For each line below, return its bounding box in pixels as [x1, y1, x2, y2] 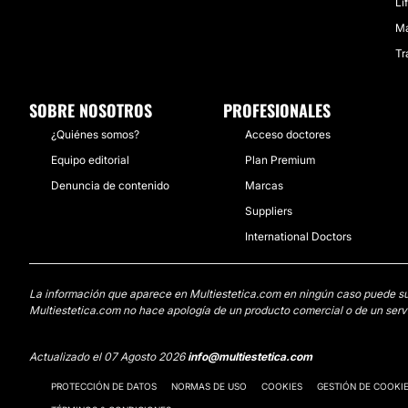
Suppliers [245, 204, 292, 218]
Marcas [245, 178, 283, 192]
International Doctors [245, 229, 352, 243]
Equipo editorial [51, 153, 129, 167]
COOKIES [261, 381, 302, 392]
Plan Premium [245, 153, 315, 167]
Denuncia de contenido [51, 178, 169, 192]
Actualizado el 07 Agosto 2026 [29, 350, 188, 363]
